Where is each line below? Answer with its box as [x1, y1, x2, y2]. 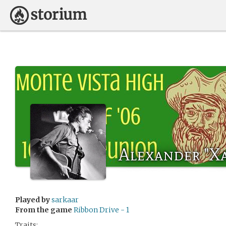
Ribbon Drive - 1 [74, 205, 129, 214]
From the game [15, 205, 72, 214]
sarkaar [51, 195, 79, 204]
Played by [15, 195, 50, 204]
